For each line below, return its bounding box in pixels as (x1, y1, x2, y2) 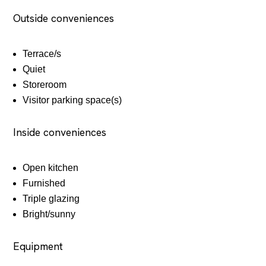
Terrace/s (23, 48, 62, 59)
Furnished (23, 178, 66, 188)
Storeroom (23, 79, 67, 90)
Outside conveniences (13, 11, 115, 25)
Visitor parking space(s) (23, 94, 122, 105)
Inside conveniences (13, 125, 107, 139)
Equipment (13, 239, 64, 253)
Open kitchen (23, 162, 79, 173)
